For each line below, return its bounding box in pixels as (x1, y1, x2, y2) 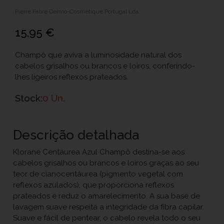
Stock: (15, 92, 42, 103)
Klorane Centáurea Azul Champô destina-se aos (13, 147, 185, 156)
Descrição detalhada (13, 127, 139, 142)
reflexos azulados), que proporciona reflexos (13, 180, 174, 189)
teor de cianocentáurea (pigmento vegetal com (13, 169, 183, 178)
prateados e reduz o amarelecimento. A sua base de (13, 191, 200, 200)
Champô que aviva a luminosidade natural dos (15, 50, 181, 59)
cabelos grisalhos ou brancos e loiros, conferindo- (15, 61, 195, 70)
